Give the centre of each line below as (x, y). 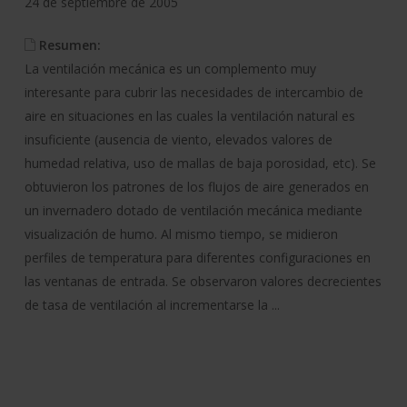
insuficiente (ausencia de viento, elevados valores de (178, 139)
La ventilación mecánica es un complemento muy (170, 68)
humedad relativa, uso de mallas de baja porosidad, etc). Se (200, 163)
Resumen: (68, 45)
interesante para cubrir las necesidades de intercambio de (194, 92)
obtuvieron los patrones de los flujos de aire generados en (196, 186)
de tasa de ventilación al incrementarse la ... (152, 304)
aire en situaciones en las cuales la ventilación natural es (189, 115)
